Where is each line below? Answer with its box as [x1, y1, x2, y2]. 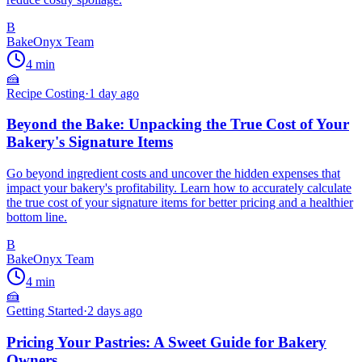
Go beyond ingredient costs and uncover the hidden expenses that [6, 166, 340, 181]
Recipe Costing [6, 86, 85, 100]
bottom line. [6, 210, 67, 225]
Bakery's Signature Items [6, 133, 173, 151]
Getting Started [6, 304, 83, 318]
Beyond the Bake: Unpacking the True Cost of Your [6, 116, 349, 133]
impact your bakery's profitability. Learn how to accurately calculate [6, 181, 351, 196]
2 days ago [87, 304, 142, 318]
